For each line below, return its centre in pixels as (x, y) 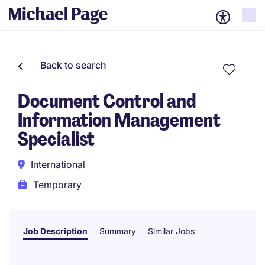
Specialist (56, 139)
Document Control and (107, 101)
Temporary (57, 185)
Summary (118, 231)
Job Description (55, 231)
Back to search (73, 65)
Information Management (119, 120)
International (58, 164)
